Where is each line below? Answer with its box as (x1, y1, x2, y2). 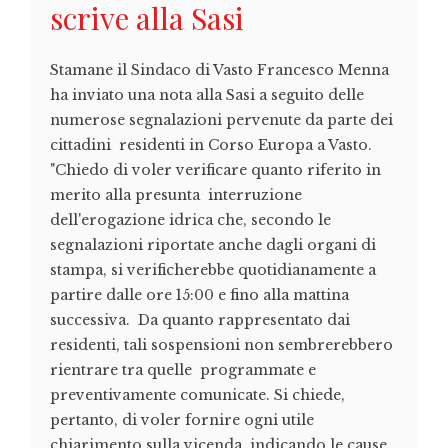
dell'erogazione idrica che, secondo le (50, 211, 331, 230)
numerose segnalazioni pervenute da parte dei (50, 111, 393, 130)
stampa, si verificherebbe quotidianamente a (50, 261, 376, 280)
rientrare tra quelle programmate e (50, 361, 316, 380)
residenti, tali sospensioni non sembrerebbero (50, 336, 393, 355)
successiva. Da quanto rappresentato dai (50, 311, 350, 330)
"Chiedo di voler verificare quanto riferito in (50, 161, 381, 180)
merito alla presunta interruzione (50, 186, 302, 205)
